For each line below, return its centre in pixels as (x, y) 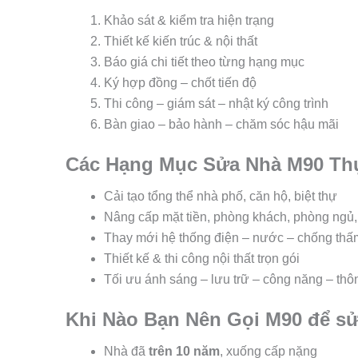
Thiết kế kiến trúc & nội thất (181, 41)
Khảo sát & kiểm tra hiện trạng (189, 20)
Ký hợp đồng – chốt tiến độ (180, 82)
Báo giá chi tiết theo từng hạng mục (204, 62)
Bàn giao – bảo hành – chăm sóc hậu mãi (221, 124)
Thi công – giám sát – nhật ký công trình (216, 103)
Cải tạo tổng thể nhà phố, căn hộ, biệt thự (221, 196)
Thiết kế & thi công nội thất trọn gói (202, 258)
